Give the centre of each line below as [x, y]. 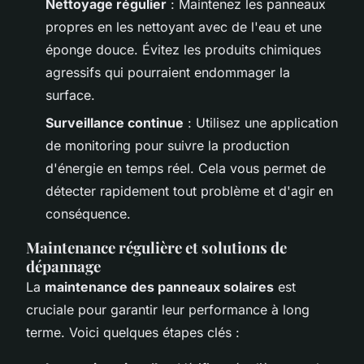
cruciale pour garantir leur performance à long [168, 309]
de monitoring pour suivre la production [167, 145]
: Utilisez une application [261, 122]
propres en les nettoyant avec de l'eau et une [184, 26]
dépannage [63, 266]
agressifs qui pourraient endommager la [168, 72]
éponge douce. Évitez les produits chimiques [183, 49]
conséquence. [88, 213]
